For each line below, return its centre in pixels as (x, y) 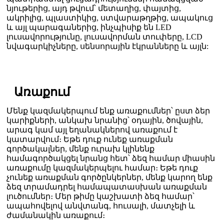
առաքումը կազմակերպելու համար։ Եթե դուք (102, 168)
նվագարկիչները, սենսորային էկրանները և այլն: (107, 46)
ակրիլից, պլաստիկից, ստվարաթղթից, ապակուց (109, 18)
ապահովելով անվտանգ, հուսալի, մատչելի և (100, 206)
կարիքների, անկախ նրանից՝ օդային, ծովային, (104, 120)
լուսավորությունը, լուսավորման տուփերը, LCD (104, 37)
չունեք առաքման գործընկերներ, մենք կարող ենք (109, 177)
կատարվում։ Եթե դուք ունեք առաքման (89, 139)
